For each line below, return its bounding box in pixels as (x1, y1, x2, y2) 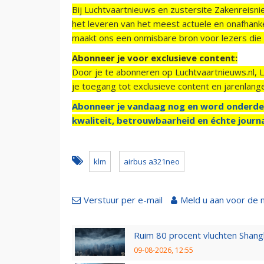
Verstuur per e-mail (84, 193, 163, 206)
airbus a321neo (124, 156, 180, 167)
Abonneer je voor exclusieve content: (72, 51, 237, 64)
